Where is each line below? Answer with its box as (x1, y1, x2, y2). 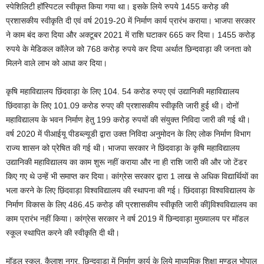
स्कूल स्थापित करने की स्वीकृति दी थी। (6, 227, 120, 237)
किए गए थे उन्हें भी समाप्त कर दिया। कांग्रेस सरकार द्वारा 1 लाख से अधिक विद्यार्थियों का (6, 171, 258, 181)
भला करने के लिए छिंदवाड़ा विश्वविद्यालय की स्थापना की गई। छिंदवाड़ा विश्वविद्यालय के (6, 185, 255, 195)
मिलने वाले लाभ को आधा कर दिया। (6, 58, 107, 68)
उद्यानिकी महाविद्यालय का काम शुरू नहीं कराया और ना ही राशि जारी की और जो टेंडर (6, 157, 247, 167)
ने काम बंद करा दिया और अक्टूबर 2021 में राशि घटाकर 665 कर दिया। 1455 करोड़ (6, 29, 255, 39)
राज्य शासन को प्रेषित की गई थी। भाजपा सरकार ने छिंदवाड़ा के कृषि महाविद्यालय (6, 143, 240, 153)
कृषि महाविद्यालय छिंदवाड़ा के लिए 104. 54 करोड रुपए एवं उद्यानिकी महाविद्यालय (6, 86, 239, 96)
